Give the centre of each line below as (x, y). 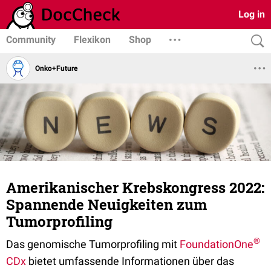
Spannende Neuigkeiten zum (106, 204)
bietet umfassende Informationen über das (130, 261)
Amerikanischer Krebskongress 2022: (135, 188)
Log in (252, 14)
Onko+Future (56, 68)
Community (31, 40)
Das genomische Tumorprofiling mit (93, 244)
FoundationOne (217, 244)
